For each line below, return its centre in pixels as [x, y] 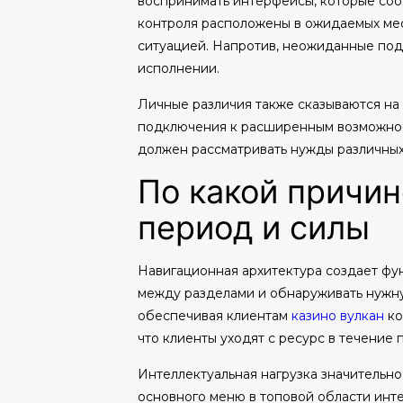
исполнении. [178, 68]
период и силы [253, 228]
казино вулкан [337, 316]
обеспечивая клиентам [214, 316]
